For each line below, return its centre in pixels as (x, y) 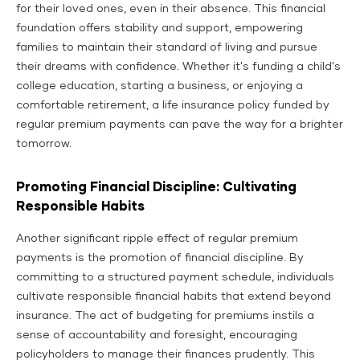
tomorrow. (44, 144)
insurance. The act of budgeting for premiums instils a (165, 316)
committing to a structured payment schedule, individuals (175, 278)
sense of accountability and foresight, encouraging (157, 335)
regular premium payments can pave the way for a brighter (180, 125)
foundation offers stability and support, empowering (160, 29)
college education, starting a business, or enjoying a (160, 86)
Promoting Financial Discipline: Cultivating (156, 188)
